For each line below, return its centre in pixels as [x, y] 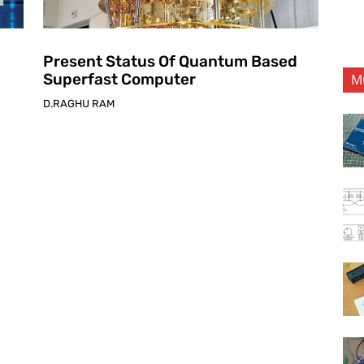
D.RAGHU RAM [78, 103]
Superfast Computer [119, 79]
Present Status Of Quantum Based [170, 61]
